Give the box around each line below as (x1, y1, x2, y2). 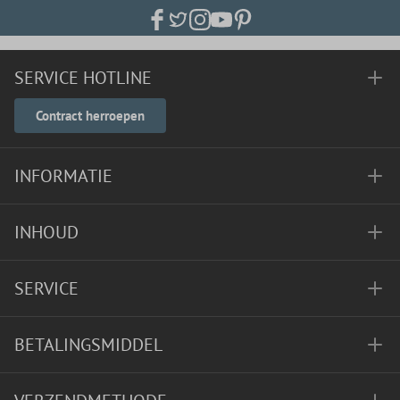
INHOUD (14, 221, 79, 244)
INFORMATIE (14, 164, 112, 187)
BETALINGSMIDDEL (14, 333, 162, 356)
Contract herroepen (36, 107, 145, 124)
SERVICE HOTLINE (14, 66, 152, 89)
